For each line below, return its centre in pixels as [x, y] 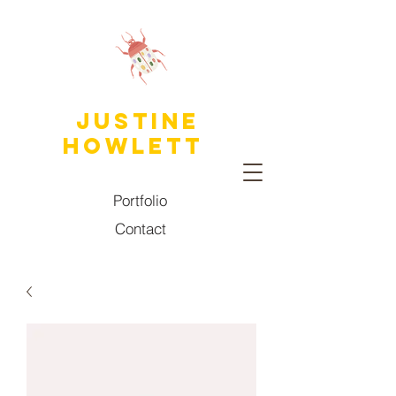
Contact [140, 228]
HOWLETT [133, 146]
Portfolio [140, 200]
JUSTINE [138, 121]
